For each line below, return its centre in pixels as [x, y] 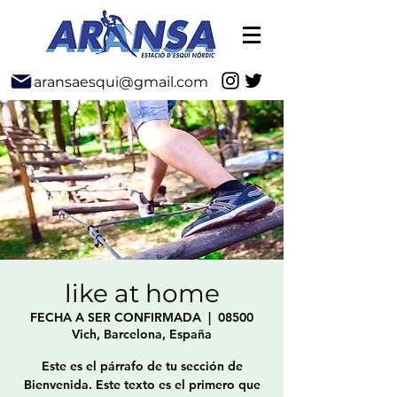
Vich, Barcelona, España [142, 334]
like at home [142, 293]
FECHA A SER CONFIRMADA [116, 317]
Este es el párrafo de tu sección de [142, 366]
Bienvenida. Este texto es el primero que [142, 385]
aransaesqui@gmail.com [121, 82]
